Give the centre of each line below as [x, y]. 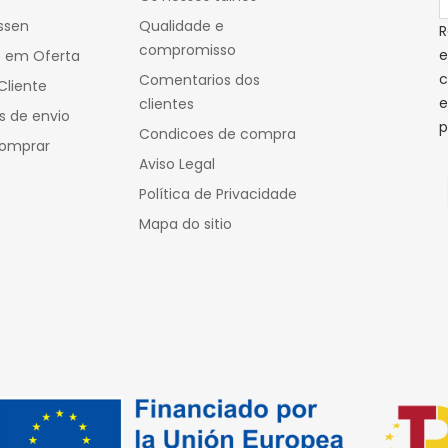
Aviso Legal [177, 164]
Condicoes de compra [217, 134]
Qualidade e [181, 26]
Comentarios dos [199, 80]
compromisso [187, 50]
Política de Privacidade [218, 194]
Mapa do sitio [185, 224]
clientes [166, 104]
